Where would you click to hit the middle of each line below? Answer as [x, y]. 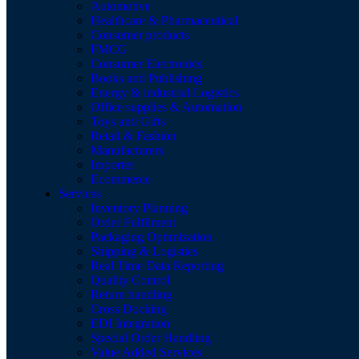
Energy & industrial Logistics [165, 93]
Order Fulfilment [133, 222]
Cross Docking [129, 309]
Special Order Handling [151, 338]
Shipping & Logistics [144, 251]
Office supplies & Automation [166, 107]
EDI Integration [130, 323]
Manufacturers [127, 150]
